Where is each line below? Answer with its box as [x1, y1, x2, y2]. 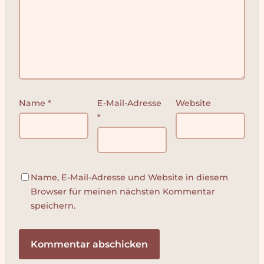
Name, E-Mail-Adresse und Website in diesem [31, 171, 228, 183]
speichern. [31, 200, 75, 211]
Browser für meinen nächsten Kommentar [31, 186, 215, 197]
